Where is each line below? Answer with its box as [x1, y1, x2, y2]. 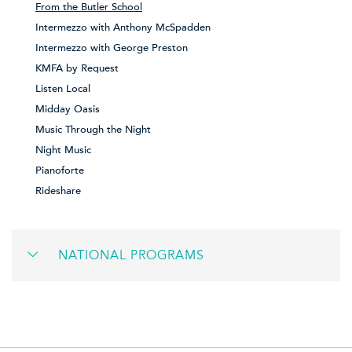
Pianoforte [35, 164, 84, 178]
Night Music [35, 144, 91, 157]
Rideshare [35, 185, 81, 198]
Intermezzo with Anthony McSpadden [35, 21, 211, 35]
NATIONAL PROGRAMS [58, 247, 204, 264]
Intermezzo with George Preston [35, 42, 188, 55]
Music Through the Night [35, 123, 151, 137]
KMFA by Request [35, 62, 119, 75]
